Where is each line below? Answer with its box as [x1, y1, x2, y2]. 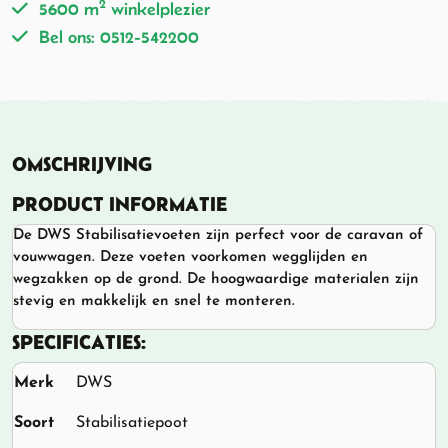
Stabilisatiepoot [76, 415, 188, 432]
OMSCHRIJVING [12, 153, 152, 176]
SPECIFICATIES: [12, 331, 146, 354]
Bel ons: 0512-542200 [39, 27, 199, 48]
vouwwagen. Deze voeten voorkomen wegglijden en [13, 250, 368, 266]
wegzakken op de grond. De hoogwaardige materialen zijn [13, 272, 419, 288]
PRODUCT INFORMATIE [12, 193, 227, 216]
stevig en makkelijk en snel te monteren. [13, 294, 295, 310]
